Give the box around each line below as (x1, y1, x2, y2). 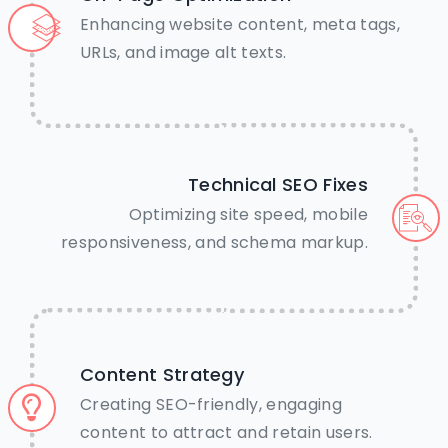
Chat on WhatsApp (155, 155, 317, 179)
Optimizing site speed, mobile (128, 203, 368, 227)
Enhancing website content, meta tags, (80, 13, 400, 37)
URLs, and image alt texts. (80, 41, 287, 65)
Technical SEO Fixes (187, 172, 368, 198)
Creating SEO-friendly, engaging (80, 393, 342, 417)
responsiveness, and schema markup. (61, 231, 368, 255)
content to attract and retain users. (80, 421, 373, 445)
